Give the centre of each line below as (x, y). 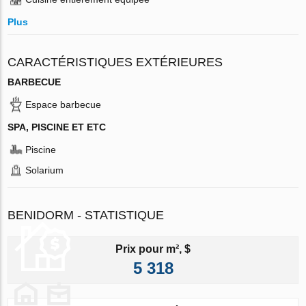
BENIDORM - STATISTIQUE (86, 215)
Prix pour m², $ (153, 249)
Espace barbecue (64, 104)
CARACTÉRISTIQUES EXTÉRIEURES (115, 62)
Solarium (45, 170)
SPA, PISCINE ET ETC (57, 127)
